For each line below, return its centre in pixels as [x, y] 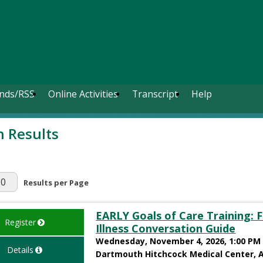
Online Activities [83, 94]
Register [20, 222]
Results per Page [56, 183]
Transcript [155, 94]
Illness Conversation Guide [166, 228]
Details [20, 249]
